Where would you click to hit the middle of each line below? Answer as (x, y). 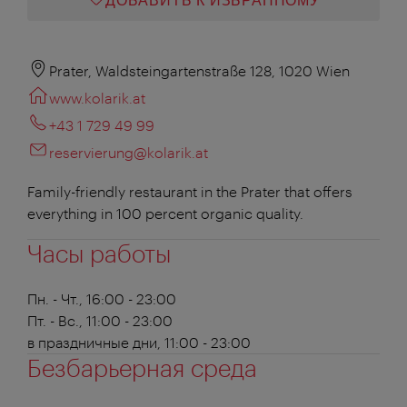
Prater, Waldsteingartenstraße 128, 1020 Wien (199, 70)
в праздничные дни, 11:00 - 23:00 (139, 342)
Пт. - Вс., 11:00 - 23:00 (100, 320)
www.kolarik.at (97, 97)
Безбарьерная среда (142, 367)
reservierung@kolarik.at (129, 152)
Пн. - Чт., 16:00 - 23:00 (102, 298)
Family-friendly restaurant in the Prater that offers (190, 191)
